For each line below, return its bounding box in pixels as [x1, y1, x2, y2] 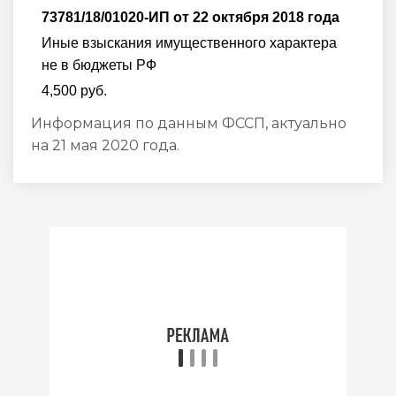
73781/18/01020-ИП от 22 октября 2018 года [42, 9, 339, 25]
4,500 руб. [42, 82, 107, 98]
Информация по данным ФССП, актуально [31, 114, 346, 132]
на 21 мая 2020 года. [31, 136, 179, 154]
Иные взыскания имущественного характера [42, 34, 337, 50]
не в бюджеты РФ [42, 57, 156, 72]
